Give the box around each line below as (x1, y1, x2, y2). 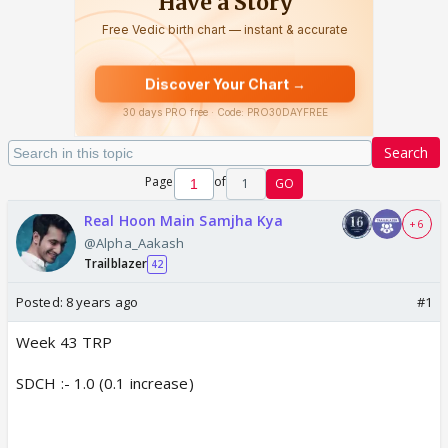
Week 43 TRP (16, 332, 113, 352)
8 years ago (65, 293, 138, 311)
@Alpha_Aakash (84, 234, 185, 252)
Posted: (16, 293, 66, 311)
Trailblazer (84, 255, 148, 272)
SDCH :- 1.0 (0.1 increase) (16, 373, 194, 393)
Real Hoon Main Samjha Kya (84, 211, 284, 230)
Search (384, 143, 428, 162)
